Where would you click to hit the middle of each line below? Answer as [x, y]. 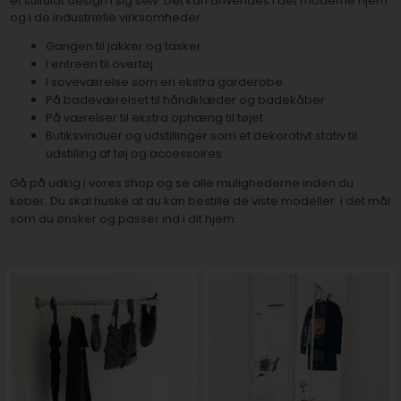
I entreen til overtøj [101, 64]
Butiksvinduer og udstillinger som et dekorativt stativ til [202, 136]
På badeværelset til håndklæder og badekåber [186, 100]
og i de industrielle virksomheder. [107, 18]
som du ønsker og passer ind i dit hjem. [124, 219]
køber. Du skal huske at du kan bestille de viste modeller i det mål [200, 201]
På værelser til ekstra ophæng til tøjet [155, 118]
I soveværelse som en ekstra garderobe [165, 82]
